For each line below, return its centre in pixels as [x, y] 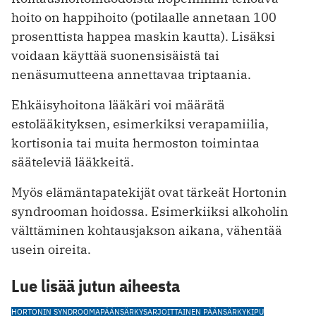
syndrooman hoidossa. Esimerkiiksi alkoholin [150, 211]
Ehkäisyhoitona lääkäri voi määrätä [118, 104]
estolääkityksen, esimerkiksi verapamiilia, [140, 123]
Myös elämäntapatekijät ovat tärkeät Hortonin [149, 192]
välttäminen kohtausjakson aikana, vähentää [147, 230]
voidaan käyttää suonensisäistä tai [115, 55]
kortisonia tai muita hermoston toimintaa [135, 142]
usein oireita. [51, 249]
